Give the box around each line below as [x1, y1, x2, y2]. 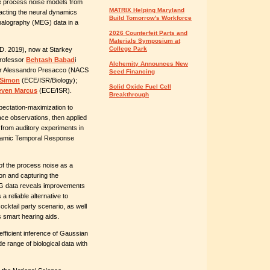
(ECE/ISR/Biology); [20, 77, 77, 84]
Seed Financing [109, 68, 155, 75]
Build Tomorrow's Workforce [109, 14, 192, 21]
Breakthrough [109, 91, 149, 98]
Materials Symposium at [109, 37, 180, 44]
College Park [109, 45, 147, 52]
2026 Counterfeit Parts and [109, 30, 187, 36]
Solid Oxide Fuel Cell [109, 83, 171, 90]
